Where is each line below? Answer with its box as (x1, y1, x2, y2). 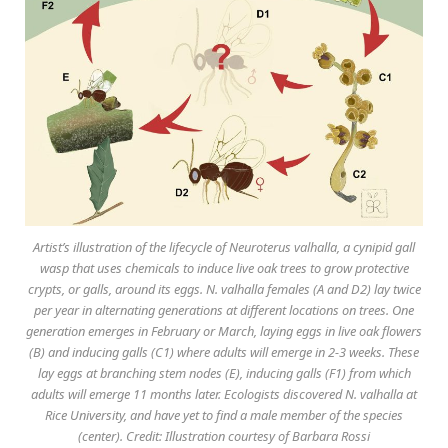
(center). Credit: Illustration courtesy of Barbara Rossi (78, 426, 370, 445)
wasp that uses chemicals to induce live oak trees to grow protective (39, 258, 409, 277)
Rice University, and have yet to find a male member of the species (45, 405, 403, 424)
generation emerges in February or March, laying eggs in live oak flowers (26, 321, 422, 340)
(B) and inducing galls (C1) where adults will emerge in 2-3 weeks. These (29, 342, 419, 361)
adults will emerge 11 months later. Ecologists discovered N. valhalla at (31, 384, 417, 403)
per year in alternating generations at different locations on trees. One (34, 300, 414, 319)
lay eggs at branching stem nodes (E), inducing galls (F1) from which (37, 363, 411, 382)
